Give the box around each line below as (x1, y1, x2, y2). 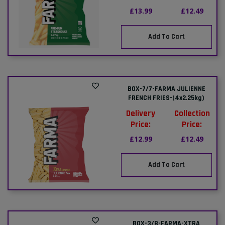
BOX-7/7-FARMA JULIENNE (127, 84, 205, 93)
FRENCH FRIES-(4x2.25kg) (128, 93, 205, 102)
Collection (174, 107, 210, 119)
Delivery (126, 107, 156, 119)
